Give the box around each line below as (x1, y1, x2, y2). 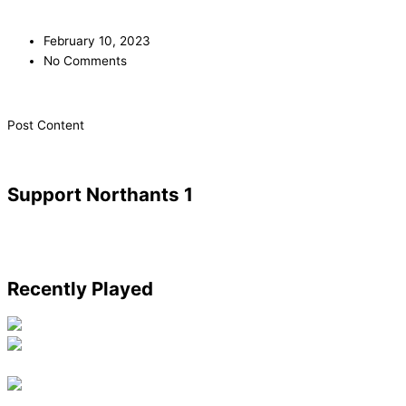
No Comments (43, 53, 127, 68)
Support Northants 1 (7, 182, 193, 206)
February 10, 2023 (43, 33, 150, 48)
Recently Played (7, 276, 153, 300)
